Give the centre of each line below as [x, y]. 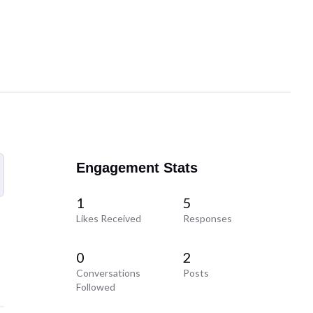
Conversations [108, 273]
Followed [95, 287]
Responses [208, 219]
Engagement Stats [137, 167]
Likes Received [108, 219]
